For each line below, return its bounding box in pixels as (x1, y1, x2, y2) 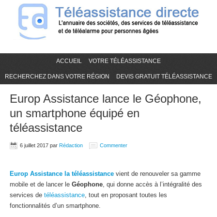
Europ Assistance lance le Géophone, (10, 92, 201, 105)
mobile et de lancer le (10, 181, 72, 188)
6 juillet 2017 (20, 142, 48, 148)
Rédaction (59, 142, 83, 148)
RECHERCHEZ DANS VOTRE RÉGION (5, 73, 109, 80)
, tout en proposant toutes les (85, 191, 167, 199)
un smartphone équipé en (10, 107, 139, 120)
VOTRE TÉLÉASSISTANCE (89, 58, 161, 64)
